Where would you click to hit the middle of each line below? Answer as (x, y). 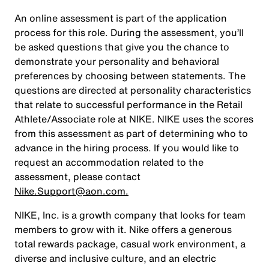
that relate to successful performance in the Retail (128, 104)
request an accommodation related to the (109, 162)
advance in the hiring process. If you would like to (127, 148)
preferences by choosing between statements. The (130, 76)
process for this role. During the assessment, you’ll (129, 32)
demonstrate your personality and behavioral (117, 61)
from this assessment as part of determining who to (131, 133)
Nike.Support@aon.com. (71, 191)
